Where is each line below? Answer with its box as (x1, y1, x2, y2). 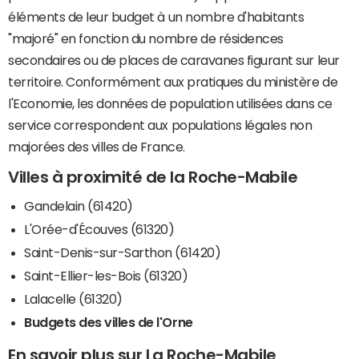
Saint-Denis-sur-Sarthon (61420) (24, 245, 221, 259)
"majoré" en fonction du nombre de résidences (8, 32, 284, 46)
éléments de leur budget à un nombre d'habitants (8, 10, 305, 24)
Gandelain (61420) (24, 199, 133, 212)
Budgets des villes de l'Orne (24, 315, 193, 329)
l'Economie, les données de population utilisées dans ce (8, 97, 333, 111)
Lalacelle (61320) (24, 292, 123, 305)
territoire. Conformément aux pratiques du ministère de (8, 75, 338, 89)
